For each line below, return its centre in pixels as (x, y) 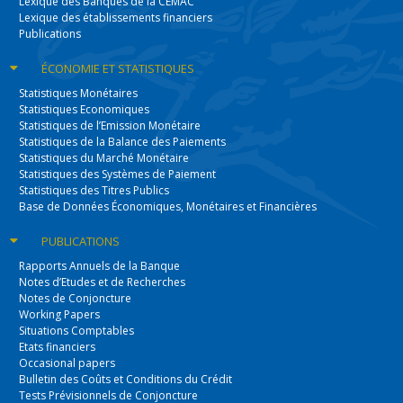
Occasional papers (67, 363)
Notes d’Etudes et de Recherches (103, 282)
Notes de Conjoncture (76, 298)
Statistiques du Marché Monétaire (104, 158)
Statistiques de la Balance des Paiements (123, 142)
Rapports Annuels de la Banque (100, 266)
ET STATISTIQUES (149, 68)
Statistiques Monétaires (79, 93)
